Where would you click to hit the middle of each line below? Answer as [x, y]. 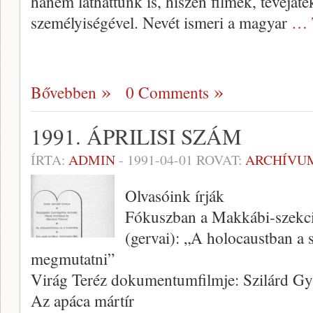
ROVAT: [219, 160]
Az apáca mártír [82, 300]
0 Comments [167, 92]
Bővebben [64, 92]
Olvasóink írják [175, 196]
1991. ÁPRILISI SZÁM [136, 136]
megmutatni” [73, 259]
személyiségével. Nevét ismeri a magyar [161, 22]
